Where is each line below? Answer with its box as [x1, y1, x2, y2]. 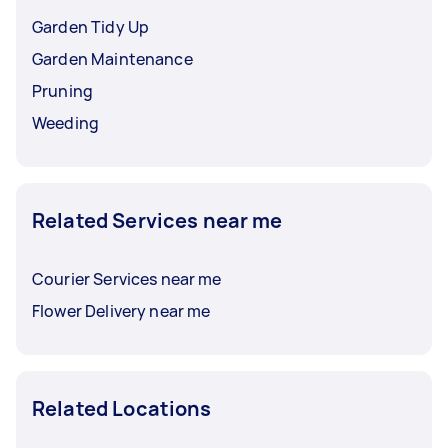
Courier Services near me [32, 268, 222, 290]
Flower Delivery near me [32, 300, 211, 322]
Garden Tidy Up [32, 16, 150, 38]
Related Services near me [32, 207, 283, 234]
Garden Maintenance [32, 48, 193, 70]
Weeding [32, 112, 100, 134]
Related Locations [32, 395, 212, 422]
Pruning [32, 80, 94, 102]
